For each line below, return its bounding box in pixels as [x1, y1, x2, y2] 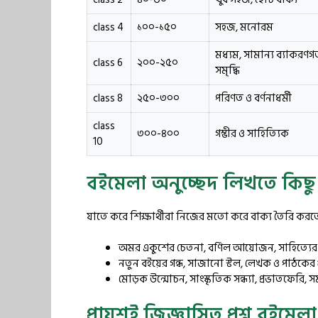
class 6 [93, 54, 123, 72]
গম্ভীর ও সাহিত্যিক [215, 125, 289, 143]
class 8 [93, 89, 123, 107]
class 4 [93, 18, 124, 36]
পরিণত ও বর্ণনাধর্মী [215, 89, 292, 107]
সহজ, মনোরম [215, 18, 273, 36]
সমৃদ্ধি [215, 62, 240, 79]
